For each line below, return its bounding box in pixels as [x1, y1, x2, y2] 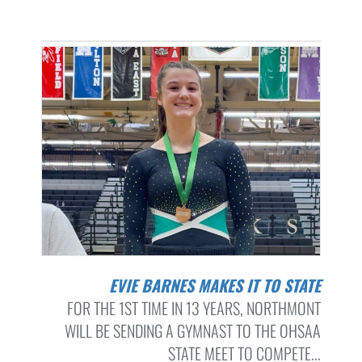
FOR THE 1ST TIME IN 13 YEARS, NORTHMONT [66, 296, 321, 321]
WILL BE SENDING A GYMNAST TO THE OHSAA [64, 318, 321, 343]
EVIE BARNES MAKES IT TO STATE [116, 273, 321, 298]
